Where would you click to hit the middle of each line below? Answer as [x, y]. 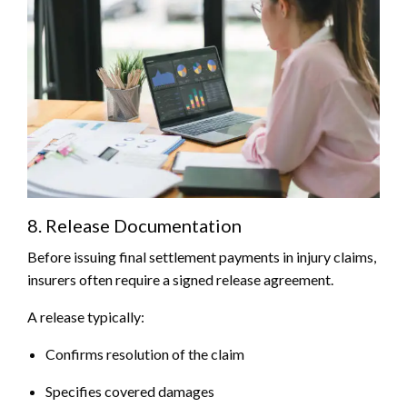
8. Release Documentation [134, 226]
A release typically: [86, 317]
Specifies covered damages [130, 392]
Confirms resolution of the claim [145, 354]
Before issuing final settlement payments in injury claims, [202, 257]
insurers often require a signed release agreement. [180, 280]
